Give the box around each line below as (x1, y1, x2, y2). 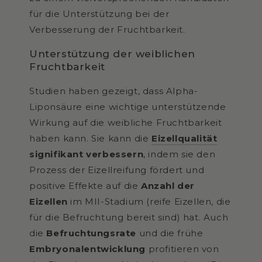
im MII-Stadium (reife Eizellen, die (70, 195, 231, 207)
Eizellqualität (151, 132, 218, 144)
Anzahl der (141, 180, 195, 191)
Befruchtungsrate (46, 227, 139, 239)
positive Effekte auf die (29, 180, 142, 191)
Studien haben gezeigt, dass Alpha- (29, 85, 198, 96)
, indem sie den (143, 148, 216, 160)
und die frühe (139, 227, 204, 239)
